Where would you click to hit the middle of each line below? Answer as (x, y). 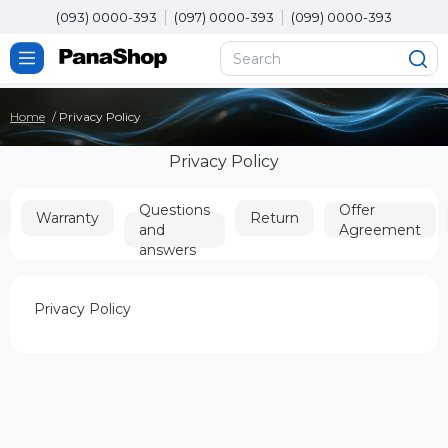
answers (167, 250)
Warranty (67, 218)
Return (274, 218)
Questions (174, 210)
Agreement (380, 230)
